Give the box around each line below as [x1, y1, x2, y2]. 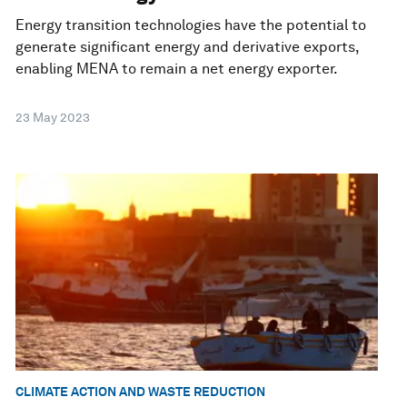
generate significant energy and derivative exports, [15, 38, 360, 56]
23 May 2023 [15, 110, 91, 125]
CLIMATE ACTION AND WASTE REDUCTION [15, 384, 266, 400]
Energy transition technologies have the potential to [15, 16, 367, 35]
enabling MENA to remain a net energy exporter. [15, 60, 339, 78]
